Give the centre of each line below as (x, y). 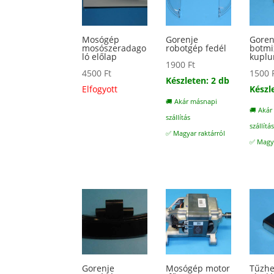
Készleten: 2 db (198, 80)
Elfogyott (100, 89)
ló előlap (100, 56)
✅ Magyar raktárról (196, 133)
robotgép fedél (196, 48)
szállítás (178, 117)
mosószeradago (114, 48)
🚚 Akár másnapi (192, 101)
